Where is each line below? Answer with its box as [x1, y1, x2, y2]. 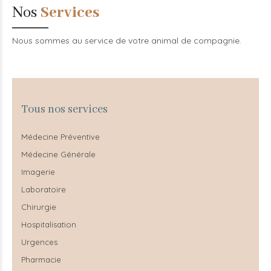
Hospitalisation [21, 219, 76, 229]
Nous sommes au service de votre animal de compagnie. [12, 34, 241, 46]
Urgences [21, 237, 57, 247]
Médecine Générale [21, 149, 96, 159]
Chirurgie [21, 201, 56, 212]
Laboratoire [21, 184, 66, 194]
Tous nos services [21, 102, 108, 117]
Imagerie [21, 166, 55, 177]
